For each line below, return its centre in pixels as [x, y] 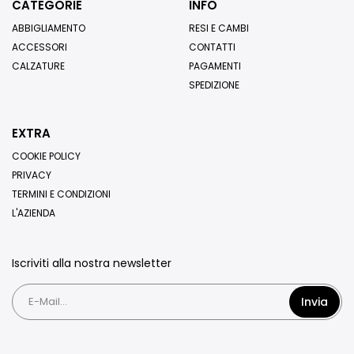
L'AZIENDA [34, 213]
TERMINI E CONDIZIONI [61, 194]
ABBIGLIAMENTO [49, 28]
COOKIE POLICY [46, 156]
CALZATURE [38, 66]
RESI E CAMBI [219, 28]
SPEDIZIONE [214, 85]
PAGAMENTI [215, 66]
